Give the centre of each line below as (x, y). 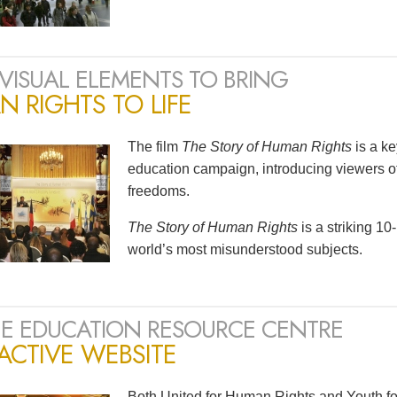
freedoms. (159, 191)
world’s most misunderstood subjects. (245, 250)
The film (155, 147)
